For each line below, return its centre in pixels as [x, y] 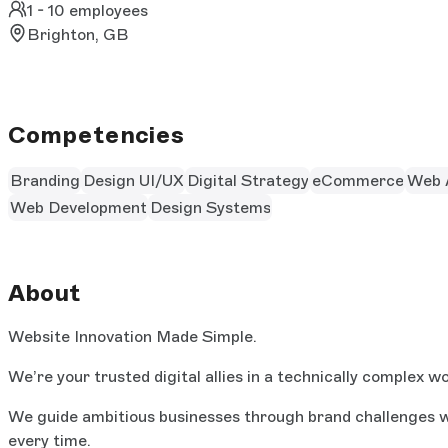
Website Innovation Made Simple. [132, 337]
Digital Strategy [247, 180]
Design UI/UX [133, 180]
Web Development [78, 207]
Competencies [96, 135]
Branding [44, 180]
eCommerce [357, 180]
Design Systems [210, 207]
